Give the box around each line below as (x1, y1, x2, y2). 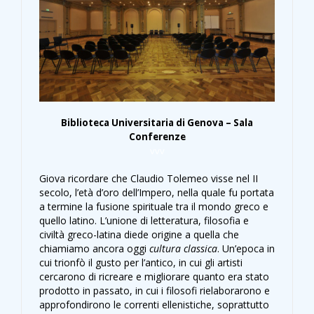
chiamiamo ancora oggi (39, 242, 149, 256)
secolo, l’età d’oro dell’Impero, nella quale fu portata (39, 186, 274, 200)
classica (184, 242, 217, 256)
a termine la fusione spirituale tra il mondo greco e (39, 200, 268, 214)
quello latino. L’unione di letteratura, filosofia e (39, 214, 249, 228)
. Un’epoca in (217, 242, 275, 256)
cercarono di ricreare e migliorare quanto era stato (39, 270, 269, 284)
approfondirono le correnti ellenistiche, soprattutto (39, 298, 269, 312)
